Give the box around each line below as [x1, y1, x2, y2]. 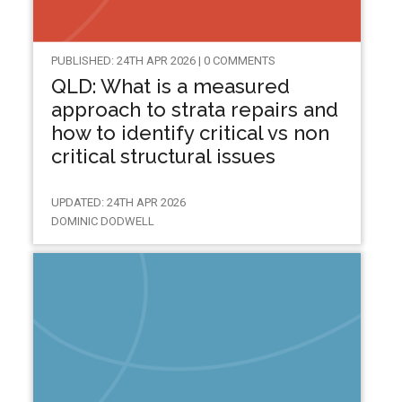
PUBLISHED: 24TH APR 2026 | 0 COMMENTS [50, 54, 275, 68]
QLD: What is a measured [50, 74, 290, 99]
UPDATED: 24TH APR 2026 [50, 195, 186, 209]
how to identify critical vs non [50, 121, 329, 145]
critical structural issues [50, 144, 275, 169]
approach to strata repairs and [50, 98, 338, 122]
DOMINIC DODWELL [50, 214, 154, 228]
